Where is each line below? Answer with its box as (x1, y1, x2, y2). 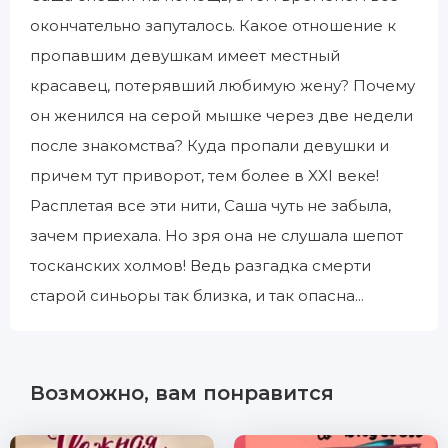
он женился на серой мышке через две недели (30, 106, 413, 125)
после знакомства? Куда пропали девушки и (30, 136, 389, 155)
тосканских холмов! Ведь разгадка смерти (30, 256, 371, 275)
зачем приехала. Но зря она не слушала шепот (30, 226, 403, 245)
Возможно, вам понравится (30, 381, 334, 405)
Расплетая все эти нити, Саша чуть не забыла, (30, 196, 391, 215)
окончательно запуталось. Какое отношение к (30, 16, 396, 35)
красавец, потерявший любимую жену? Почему (30, 76, 415, 95)
